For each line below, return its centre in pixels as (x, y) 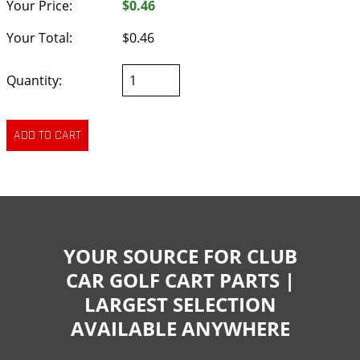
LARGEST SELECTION (180, 304)
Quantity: (34, 81)
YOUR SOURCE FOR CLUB (180, 256)
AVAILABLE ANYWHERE (180, 328)
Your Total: (39, 38)
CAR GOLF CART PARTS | (180, 280)
